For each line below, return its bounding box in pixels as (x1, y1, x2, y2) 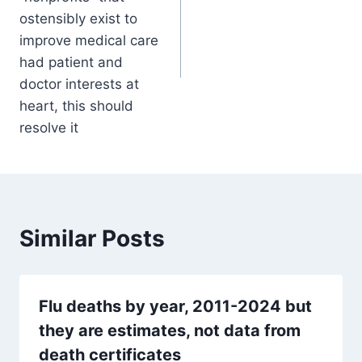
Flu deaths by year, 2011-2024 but (39, 297, 312, 317)
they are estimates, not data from (39, 321, 301, 341)
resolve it (19, 120, 78, 137)
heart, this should (19, 98, 133, 115)
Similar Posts (19, 225, 165, 253)
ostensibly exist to (19, 11, 137, 27)
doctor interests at (19, 76, 139, 93)
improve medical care (19, 32, 158, 49)
